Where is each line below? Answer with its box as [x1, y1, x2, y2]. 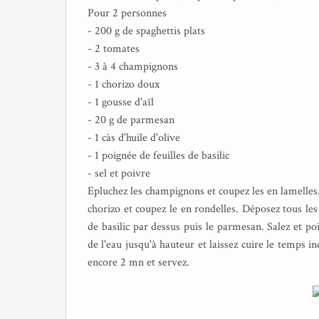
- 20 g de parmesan [88, 113, 174, 127]
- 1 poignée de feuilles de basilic [88, 148, 229, 163]
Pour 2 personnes [88, 6, 167, 21]
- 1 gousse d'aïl [88, 95, 154, 110]
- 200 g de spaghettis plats [88, 23, 205, 38]
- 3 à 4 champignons [88, 59, 178, 74]
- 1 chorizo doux [88, 77, 159, 92]
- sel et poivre [88, 166, 150, 181]
